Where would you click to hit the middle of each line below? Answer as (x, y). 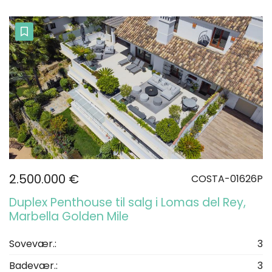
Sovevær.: (33, 244)
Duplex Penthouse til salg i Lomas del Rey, (127, 203)
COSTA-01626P (227, 179)
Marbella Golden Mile (69, 217)
